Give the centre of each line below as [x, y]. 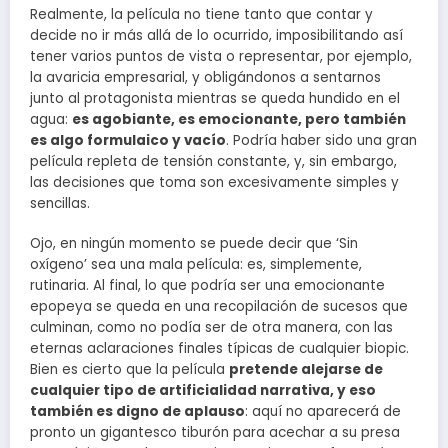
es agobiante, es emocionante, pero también [239, 119]
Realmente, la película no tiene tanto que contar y [201, 14]
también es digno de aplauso [137, 412]
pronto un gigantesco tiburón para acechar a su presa [215, 433]
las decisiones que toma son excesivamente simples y [214, 182]
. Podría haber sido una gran [321, 140]
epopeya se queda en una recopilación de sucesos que [219, 307]
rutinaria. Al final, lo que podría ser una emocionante [207, 286]
